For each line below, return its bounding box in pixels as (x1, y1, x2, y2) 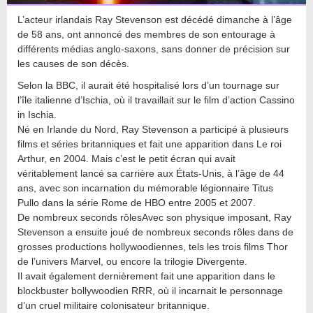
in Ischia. (17, 108, 57, 120)
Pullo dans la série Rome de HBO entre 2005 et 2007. (17, 196, 256, 208)
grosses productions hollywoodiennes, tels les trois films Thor (17, 240, 288, 252)
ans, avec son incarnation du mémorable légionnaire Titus (17, 182, 273, 194)
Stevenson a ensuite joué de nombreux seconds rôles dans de (17, 226, 293, 238)
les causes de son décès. (17, 57, 132, 69)
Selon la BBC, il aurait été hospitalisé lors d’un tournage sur (17, 79, 279, 91)
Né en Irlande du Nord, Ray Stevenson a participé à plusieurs (17, 123, 289, 135)
